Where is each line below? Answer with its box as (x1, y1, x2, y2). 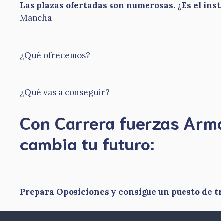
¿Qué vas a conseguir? (20, 87, 110, 98)
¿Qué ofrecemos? (20, 49, 90, 61)
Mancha (20, 12, 52, 23)
